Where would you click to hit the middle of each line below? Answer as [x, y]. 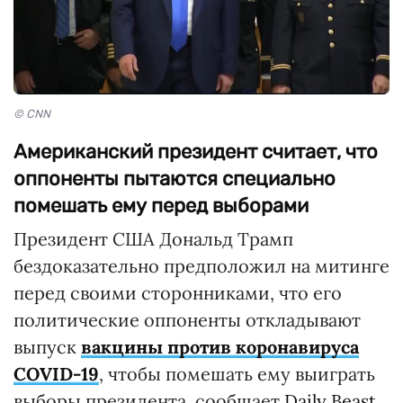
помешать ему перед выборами [161, 205]
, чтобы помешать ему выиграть [237, 373]
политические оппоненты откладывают [187, 319]
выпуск [47, 346]
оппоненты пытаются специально [175, 178]
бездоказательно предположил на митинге [201, 265]
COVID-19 [56, 373]
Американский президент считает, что [196, 151]
